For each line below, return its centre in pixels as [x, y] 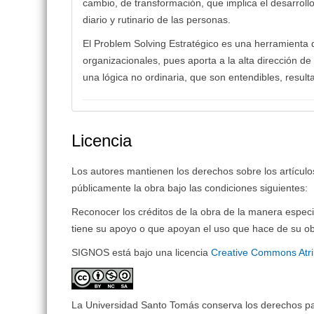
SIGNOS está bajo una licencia [142, 252]
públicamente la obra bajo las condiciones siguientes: [190, 187]
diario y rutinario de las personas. [157, 19]
